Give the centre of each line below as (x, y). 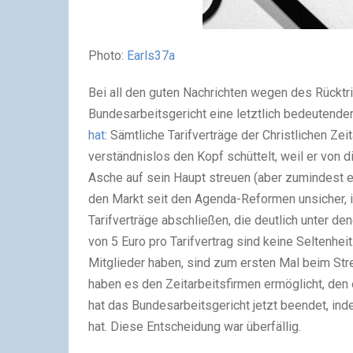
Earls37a (151, 56)
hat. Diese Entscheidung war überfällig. (196, 327)
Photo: (108, 56)
